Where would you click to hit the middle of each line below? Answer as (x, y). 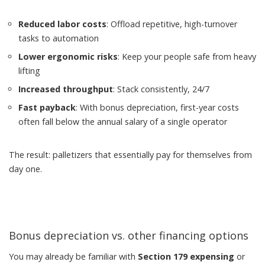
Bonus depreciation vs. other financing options (129, 235)
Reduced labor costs (62, 24)
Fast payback (47, 107)
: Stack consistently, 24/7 (161, 89)
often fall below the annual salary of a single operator (123, 122)
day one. (25, 169)
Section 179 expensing (186, 256)
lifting (29, 71)
